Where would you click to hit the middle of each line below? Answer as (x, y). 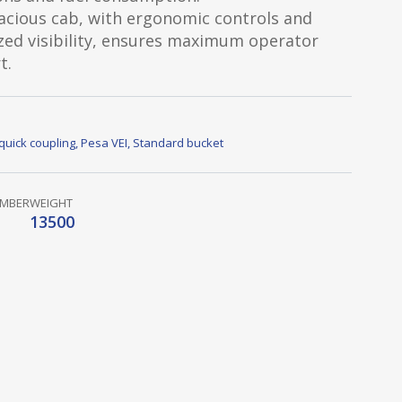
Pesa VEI (104, 143)
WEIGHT (51, 203)
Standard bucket (178, 143)
